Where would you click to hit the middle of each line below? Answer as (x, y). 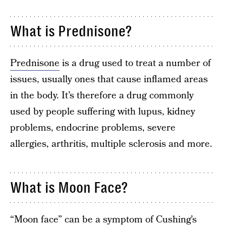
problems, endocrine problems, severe (93, 128)
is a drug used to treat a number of (135, 63)
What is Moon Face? (69, 188)
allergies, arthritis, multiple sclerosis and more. (111, 144)
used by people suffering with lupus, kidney (103, 112)
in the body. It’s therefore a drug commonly (102, 96)
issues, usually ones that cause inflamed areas (109, 79)
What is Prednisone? (71, 31)
